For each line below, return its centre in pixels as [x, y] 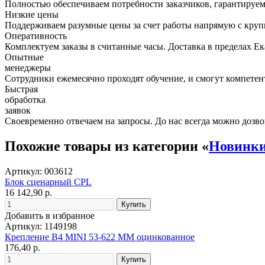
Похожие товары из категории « [107, 146]
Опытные [24, 57]
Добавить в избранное [50, 215]
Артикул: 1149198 [41, 226]
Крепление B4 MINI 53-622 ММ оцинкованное [100, 237]
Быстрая [21, 89]
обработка [25, 99]
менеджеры [28, 67]
